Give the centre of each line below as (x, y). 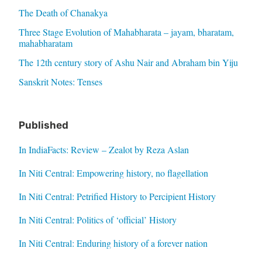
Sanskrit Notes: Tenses (60, 82)
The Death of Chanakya (63, 13)
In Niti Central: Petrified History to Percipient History (117, 196)
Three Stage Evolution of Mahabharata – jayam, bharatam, (126, 32)
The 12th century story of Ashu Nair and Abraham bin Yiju (128, 63)
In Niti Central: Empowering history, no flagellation (113, 173)
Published (43, 125)
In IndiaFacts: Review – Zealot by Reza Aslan (104, 150)
